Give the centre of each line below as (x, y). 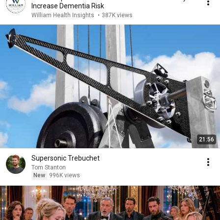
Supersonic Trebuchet (66, 158)
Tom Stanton (49, 167)
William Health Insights (64, 15)
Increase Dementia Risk (68, 6)
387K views (117, 15)
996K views (65, 175)
